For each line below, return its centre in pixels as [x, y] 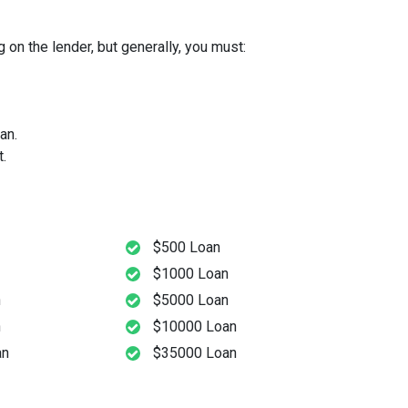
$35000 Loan [195, 353]
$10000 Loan [195, 327]
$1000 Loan [191, 274]
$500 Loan [187, 248]
